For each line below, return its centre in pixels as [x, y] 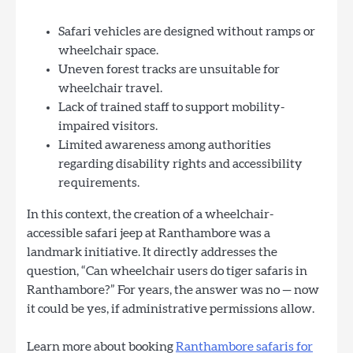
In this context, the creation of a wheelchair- [150, 215]
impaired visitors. [108, 126]
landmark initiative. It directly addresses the [152, 253]
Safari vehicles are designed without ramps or [187, 32]
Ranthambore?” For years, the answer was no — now [173, 290]
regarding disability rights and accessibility [180, 164]
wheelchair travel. [110, 89]
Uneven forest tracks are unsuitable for [169, 70]
